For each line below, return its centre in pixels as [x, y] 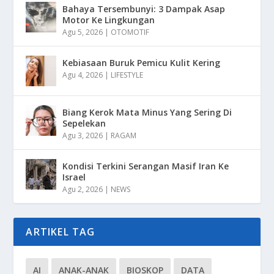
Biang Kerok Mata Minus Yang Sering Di [147, 113]
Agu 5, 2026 [83, 32]
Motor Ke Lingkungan [109, 20]
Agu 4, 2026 [83, 75]
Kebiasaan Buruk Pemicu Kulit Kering [142, 63]
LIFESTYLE [127, 75]
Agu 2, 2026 [83, 190]
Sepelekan [84, 124]
